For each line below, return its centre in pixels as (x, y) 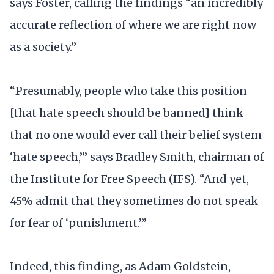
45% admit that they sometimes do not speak (134, 201)
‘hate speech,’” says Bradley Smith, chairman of (137, 157)
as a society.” (43, 47)
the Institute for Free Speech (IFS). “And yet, (129, 179)
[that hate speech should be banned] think (127, 113)
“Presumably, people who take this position (128, 91)
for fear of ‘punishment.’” (78, 223)
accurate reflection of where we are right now (133, 25)
